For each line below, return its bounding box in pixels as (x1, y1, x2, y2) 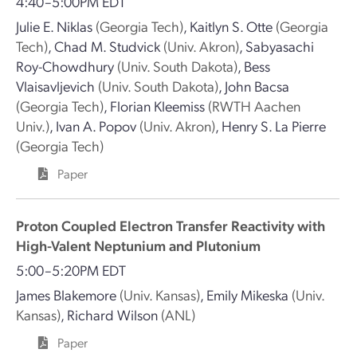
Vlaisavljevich (16, 76, 95, 95)
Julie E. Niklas (16, 17, 92, 35)
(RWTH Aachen (208, 96, 300, 115)
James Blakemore (16, 285, 116, 304)
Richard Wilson (67, 305, 158, 324)
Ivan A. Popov (56, 116, 136, 135)
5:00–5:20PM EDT (16, 261, 126, 279)
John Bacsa (225, 76, 289, 95)
